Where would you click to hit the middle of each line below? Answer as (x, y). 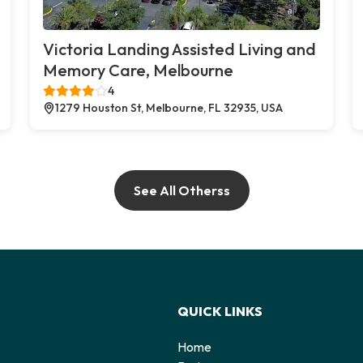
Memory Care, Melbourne (139, 70)
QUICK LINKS (220, 311)
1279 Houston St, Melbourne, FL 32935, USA (169, 107)
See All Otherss (181, 190)
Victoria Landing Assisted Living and (180, 49)
